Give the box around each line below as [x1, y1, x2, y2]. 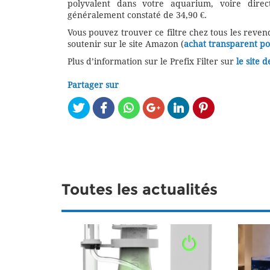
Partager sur [67, 80, 119, 90]
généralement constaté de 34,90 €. [67, 10, 207, 20]
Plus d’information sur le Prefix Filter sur [67, 57, 236, 67]
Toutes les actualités [61, 181, 218, 199]
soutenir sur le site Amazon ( [67, 39, 184, 49]
